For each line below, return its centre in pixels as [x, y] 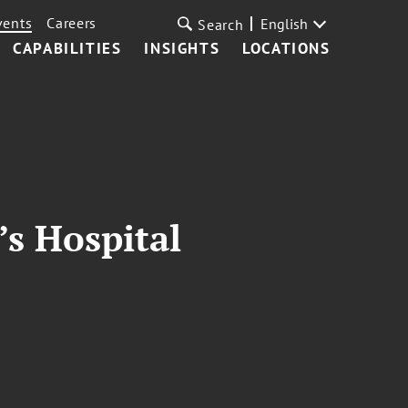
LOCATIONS [286, 48]
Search [221, 25]
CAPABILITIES [67, 48]
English [284, 24]
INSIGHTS [182, 48]
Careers [72, 23]
